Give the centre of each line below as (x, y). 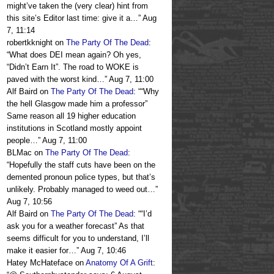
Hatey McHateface (40, 263)
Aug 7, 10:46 (103, 251)
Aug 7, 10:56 (29, 202)
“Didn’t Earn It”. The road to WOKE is (73, 67)
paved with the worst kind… (56, 80)
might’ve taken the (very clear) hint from (77, 6)
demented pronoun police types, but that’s (81, 177)
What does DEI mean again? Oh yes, (75, 55)
